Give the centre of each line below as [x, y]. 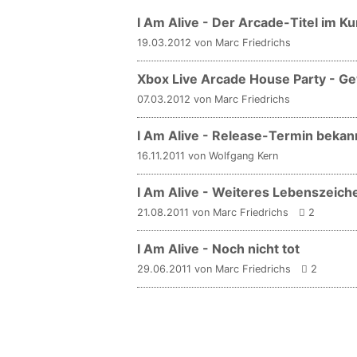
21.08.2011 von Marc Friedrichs [213, 212]
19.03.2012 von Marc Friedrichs [214, 42]
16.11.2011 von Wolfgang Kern [208, 155]
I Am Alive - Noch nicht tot [218, 248]
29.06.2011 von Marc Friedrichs [214, 269]
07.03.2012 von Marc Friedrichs [214, 99]
